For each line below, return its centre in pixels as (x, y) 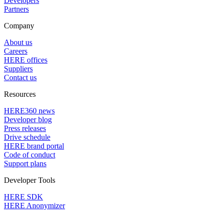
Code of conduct (30, 155)
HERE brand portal (34, 146)
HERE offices (26, 60)
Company (19, 26)
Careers (16, 51)
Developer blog (28, 120)
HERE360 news (29, 111)
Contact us (20, 77)
